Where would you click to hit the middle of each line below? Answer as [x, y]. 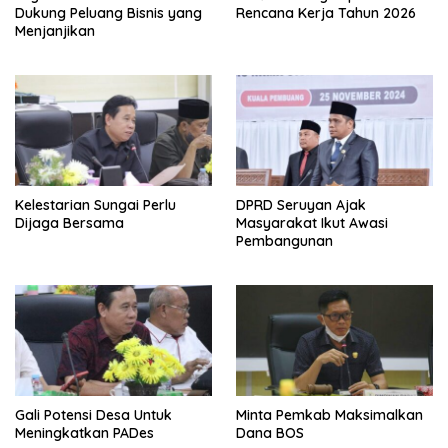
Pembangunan [284, 241]
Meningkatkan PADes [84, 432]
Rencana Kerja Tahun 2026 [326, 13]
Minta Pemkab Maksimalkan [329, 414]
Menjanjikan [55, 31]
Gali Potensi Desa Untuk [93, 414]
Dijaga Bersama [69, 223]
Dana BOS [270, 432]
